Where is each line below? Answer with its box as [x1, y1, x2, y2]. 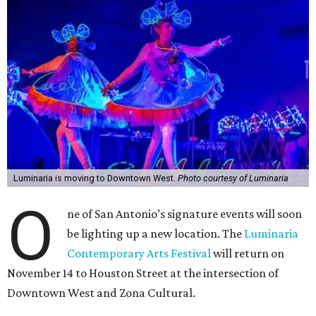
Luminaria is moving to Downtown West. [13, 173, 178, 183]
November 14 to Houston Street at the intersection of [7, 266, 279, 280]
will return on [211, 246, 285, 260]
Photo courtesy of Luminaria [177, 173, 288, 183]
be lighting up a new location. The [67, 226, 245, 241]
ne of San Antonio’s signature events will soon [67, 207, 303, 221]
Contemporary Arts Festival [67, 246, 212, 260]
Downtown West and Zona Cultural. [7, 286, 195, 300]
